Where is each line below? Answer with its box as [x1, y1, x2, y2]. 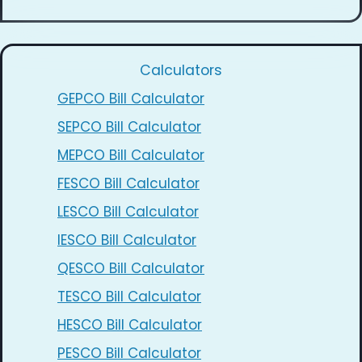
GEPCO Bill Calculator [57, 88, 204, 108]
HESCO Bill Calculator [57, 314, 202, 335]
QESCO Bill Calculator [57, 258, 204, 278]
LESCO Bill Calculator [57, 201, 199, 221]
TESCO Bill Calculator [57, 286, 201, 306]
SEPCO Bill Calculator [57, 116, 201, 137]
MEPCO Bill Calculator [57, 145, 204, 165]
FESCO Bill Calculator [57, 173, 200, 193]
